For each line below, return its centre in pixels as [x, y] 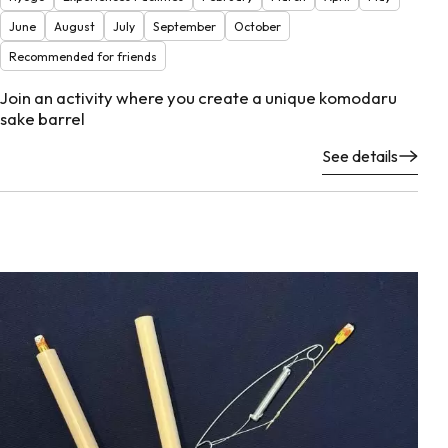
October [257, 26]
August [74, 26]
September [184, 26]
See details [360, 155]
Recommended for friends [83, 56]
